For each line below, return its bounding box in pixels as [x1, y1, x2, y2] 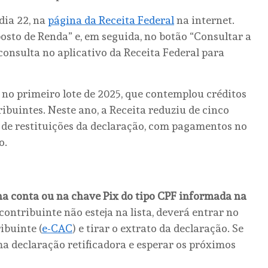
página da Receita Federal [48, 13, 174, 26]
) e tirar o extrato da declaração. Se [72, 221, 243, 234]
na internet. [174, 13, 234, 26]
